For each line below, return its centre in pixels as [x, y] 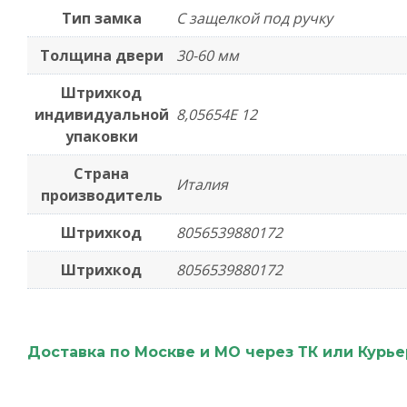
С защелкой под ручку [254, 18]
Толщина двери [101, 55]
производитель [101, 195]
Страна [102, 174]
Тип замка [101, 18]
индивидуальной [101, 114]
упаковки [101, 136]
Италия [202, 184]
